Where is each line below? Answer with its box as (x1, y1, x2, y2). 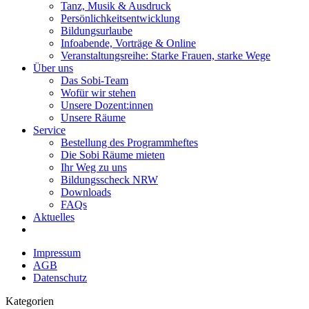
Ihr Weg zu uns (61, 161, 127, 173)
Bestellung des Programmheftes (61, 137, 198, 148)
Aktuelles (33, 211, 74, 223)
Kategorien (6, 295, 54, 307)
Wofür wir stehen (61, 87, 136, 99)
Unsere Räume (61, 112, 126, 123)
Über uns (33, 62, 73, 74)
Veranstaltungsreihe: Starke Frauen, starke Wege (61, 50, 270, 61)
